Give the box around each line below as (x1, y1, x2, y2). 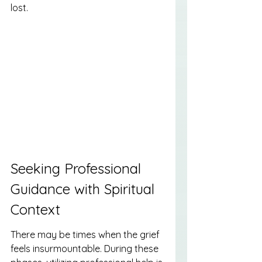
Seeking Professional (11, 160, 145, 178)
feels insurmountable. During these (11, 242, 161, 254)
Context (11, 201, 60, 219)
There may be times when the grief (11, 228, 162, 240)
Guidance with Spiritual (11, 180, 158, 198)
